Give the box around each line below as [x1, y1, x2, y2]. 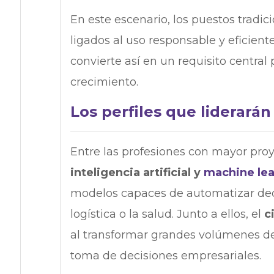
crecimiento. [70, 75, 138, 89]
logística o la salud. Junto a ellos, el [70, 207, 264, 221]
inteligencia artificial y [70, 166, 201, 180]
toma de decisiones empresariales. [70, 249, 261, 263]
